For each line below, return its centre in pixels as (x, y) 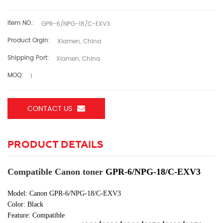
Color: (17, 204)
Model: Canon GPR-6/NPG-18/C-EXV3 (64, 193)
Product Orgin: (29, 40)
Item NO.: (21, 23)
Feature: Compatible (36, 215)
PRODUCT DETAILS (56, 144)
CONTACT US (50, 109)
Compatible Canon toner (55, 171)
